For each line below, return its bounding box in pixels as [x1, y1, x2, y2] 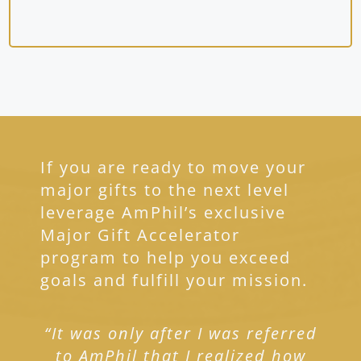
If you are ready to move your [40, 156, 306, 179]
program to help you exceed [40, 247, 291, 269]
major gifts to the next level [40, 179, 289, 201]
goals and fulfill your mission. [40, 269, 308, 292]
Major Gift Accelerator [40, 224, 240, 247]
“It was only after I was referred [44, 322, 317, 345]
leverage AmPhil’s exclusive [40, 201, 286, 224]
